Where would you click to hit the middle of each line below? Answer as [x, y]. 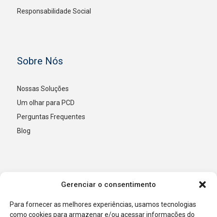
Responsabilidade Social [54, 11]
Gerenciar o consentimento [108, 185]
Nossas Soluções [43, 89]
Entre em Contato [55, 181]
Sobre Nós [40, 61]
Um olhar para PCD [46, 103]
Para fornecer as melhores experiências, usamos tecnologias [103, 204]
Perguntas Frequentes [51, 117]
